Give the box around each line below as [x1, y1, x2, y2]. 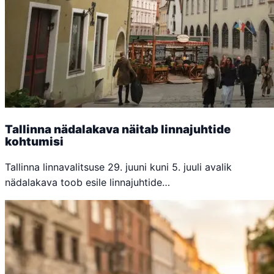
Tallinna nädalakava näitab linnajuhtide [5, 122, 231, 137]
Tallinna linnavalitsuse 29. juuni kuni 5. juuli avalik [5, 160, 232, 173]
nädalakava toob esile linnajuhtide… [5, 176, 170, 188]
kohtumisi [5, 135, 64, 149]
